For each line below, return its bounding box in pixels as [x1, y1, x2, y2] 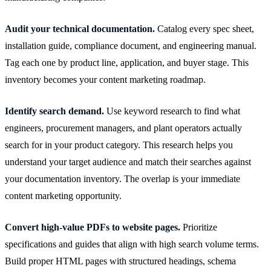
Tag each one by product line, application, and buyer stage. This [5, 57, 249, 68]
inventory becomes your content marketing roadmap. [5, 74, 206, 85]
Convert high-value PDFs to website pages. [5, 221, 180, 232]
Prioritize [180, 221, 217, 232]
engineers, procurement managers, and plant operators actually [5, 122, 242, 133]
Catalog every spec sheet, [155, 23, 254, 34]
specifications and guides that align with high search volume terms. [5, 238, 259, 249]
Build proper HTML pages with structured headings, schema [5, 255, 236, 266]
